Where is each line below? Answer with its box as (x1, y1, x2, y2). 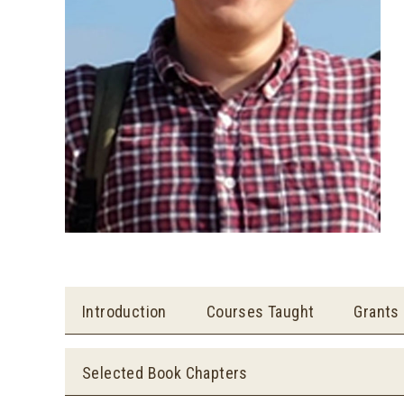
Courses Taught (206, 302, 315, 321)
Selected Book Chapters (82, 363, 248, 382)
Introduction (82, 302, 167, 321)
